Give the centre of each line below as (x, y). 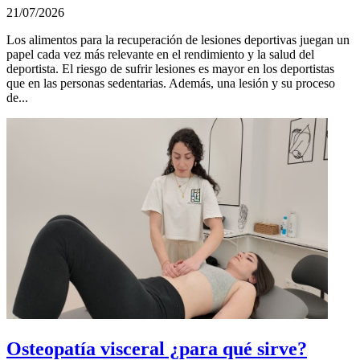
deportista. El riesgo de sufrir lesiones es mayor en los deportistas (170, 69)
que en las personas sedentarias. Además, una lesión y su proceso (171, 84)
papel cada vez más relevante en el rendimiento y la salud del (160, 55)
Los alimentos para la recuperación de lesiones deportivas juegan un (178, 40)
